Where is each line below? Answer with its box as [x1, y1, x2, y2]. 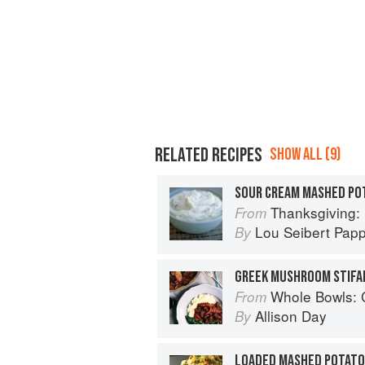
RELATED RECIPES [155, 143, 262, 167]
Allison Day [255, 305, 327, 326]
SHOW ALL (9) [270, 143, 341, 165]
